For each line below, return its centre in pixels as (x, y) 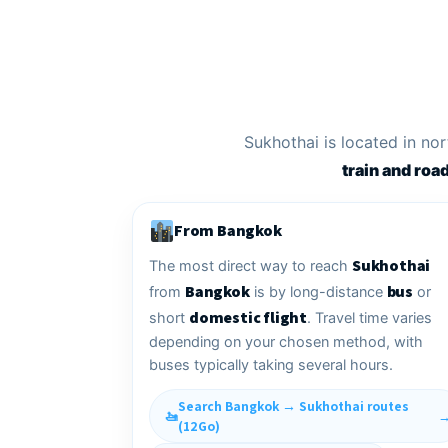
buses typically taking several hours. (271, 365)
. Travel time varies (369, 318)
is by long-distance (318, 292)
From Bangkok (228, 231)
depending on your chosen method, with (286, 342)
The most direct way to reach (250, 266)
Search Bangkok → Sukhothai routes (293, 406)
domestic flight (248, 318)
